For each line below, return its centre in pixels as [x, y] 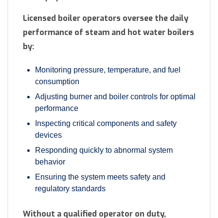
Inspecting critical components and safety [106, 124]
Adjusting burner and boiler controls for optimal [115, 97]
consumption [57, 82]
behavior [50, 162]
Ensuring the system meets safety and [100, 177]
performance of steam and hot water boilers [109, 33]
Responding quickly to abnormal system [104, 150]
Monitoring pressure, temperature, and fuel [108, 70]
